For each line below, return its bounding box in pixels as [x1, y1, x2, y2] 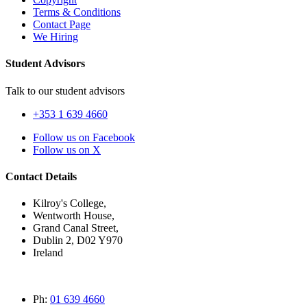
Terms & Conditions [33, 6, 121, 19]
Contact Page [33, 19, 90, 31]
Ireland [33, 247, 63, 259]
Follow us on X [33, 143, 101, 156]
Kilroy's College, [33, 197, 106, 210]
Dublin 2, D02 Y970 [33, 234, 123, 247]
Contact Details [5, 170, 77, 182]
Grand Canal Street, [33, 222, 119, 234]
